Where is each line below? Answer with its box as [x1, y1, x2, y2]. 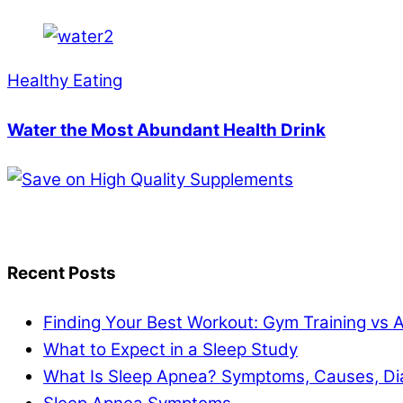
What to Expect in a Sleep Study [43, 338, 298, 360]
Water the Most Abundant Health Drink [7, 120, 326, 141]
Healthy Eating [7, 70, 122, 92]
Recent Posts [7, 262, 116, 283]
